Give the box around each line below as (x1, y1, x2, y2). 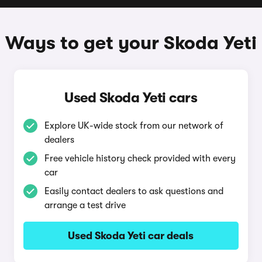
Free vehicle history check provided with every (44, 153, 236, 164)
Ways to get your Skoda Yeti (5, 32, 257, 54)
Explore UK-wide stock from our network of (44, 120, 223, 131)
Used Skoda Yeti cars (64, 89, 198, 106)
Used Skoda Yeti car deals (68, 230, 194, 242)
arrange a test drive (44, 200, 126, 211)
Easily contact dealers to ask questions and (44, 186, 223, 196)
